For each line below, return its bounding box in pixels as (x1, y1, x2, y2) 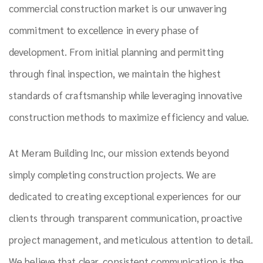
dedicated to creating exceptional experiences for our (9, 190, 242, 203)
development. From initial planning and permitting (9, 45, 224, 58)
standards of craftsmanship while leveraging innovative (9, 89, 243, 102)
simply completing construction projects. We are (9, 168, 216, 181)
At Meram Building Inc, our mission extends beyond (9, 146, 229, 159)
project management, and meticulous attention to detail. (9, 233, 254, 246)
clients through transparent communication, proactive (9, 211, 243, 224)
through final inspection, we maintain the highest (9, 67, 221, 80)
